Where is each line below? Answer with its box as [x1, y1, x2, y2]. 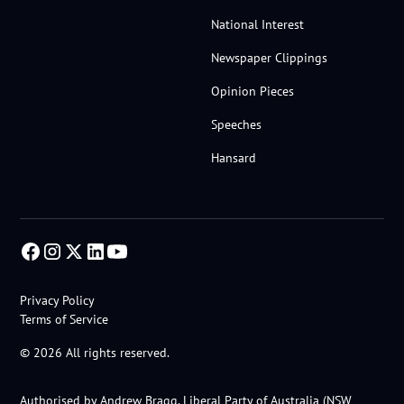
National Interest [211, 16, 305, 33]
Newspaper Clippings [211, 50, 328, 67]
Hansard [211, 150, 257, 167]
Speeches [211, 116, 262, 133]
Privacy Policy [20, 292, 96, 309]
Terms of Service [20, 311, 109, 328]
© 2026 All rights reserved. [20, 344, 170, 362]
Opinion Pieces [211, 83, 295, 100]
